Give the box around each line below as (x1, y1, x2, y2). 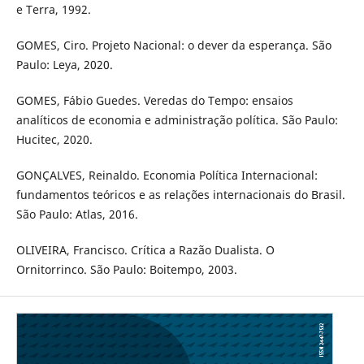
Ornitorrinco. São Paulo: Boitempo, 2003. (15, 262, 237, 278)
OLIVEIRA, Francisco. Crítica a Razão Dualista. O (15, 242, 275, 258)
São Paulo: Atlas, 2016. (15, 206, 138, 223)
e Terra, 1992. (15, 2, 91, 18)
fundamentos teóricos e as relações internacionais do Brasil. (15, 187, 345, 203)
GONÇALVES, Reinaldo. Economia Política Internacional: (15, 167, 318, 184)
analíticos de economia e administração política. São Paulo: (15, 112, 338, 128)
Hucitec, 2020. (15, 132, 93, 148)
